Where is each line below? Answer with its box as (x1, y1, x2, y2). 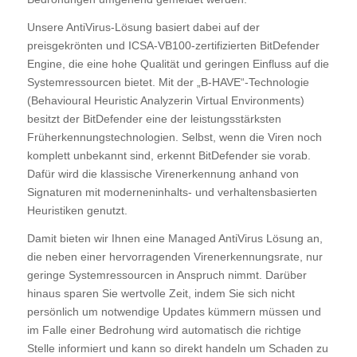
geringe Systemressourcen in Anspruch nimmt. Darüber (26, 268, 307, 281)
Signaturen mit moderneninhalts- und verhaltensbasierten (26, 186, 317, 199)
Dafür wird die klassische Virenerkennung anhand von (26, 167, 299, 181)
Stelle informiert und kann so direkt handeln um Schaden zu (26, 341, 328, 355)
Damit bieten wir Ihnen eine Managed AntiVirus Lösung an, (26, 231, 323, 245)
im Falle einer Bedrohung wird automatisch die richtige (26, 323, 301, 336)
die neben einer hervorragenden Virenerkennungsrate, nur (26, 249, 323, 263)
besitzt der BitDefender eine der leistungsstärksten (26, 112, 281, 126)
